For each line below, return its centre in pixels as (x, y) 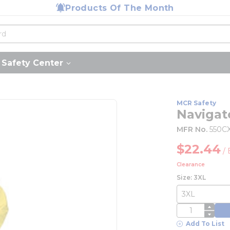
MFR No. (192, 129)
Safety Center (32, 63)
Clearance (191, 165)
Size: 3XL (191, 177)
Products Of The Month (120, 8)
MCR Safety (197, 103)
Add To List (205, 224)
